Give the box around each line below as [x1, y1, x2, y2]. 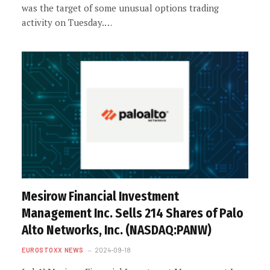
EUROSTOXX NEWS [22, 246, 84, 254]
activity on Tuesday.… [22, 16, 112, 28]
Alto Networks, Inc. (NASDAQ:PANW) [22, 222, 212, 238]
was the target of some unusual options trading [22, 1, 219, 14]
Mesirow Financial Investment [22, 189, 179, 204]
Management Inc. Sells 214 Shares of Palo [22, 206, 243, 221]
